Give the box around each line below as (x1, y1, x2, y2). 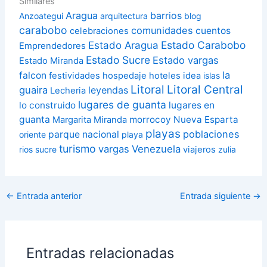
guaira (19, 83, 48, 96)
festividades (49, 70, 101, 81)
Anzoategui (19, 10, 64, 21)
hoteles (149, 70, 181, 81)
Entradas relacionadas (26, 244, 175, 262)
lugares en (169, 99, 215, 111)
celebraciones (70, 25, 129, 36)
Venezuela (132, 142, 181, 155)
